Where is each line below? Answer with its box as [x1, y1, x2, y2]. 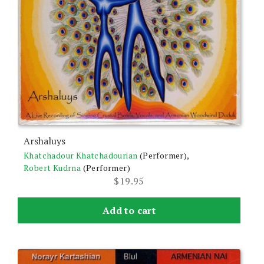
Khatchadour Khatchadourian [24, 150, 138, 161]
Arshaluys [24, 134, 65, 148]
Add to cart [102, 204, 156, 217]
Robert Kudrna [24, 162, 81, 174]
